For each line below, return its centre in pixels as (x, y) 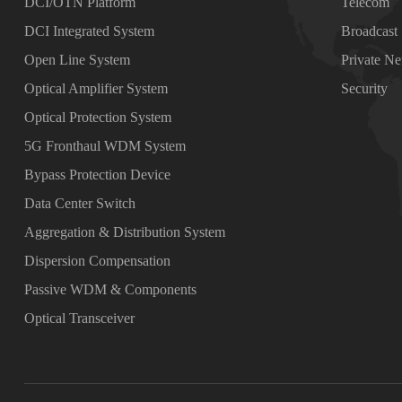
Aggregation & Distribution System (124, 232)
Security (365, 88)
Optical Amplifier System (96, 88)
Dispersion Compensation (97, 261)
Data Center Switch (79, 203)
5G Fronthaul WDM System (105, 146)
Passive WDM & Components (110, 289)
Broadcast (370, 31)
